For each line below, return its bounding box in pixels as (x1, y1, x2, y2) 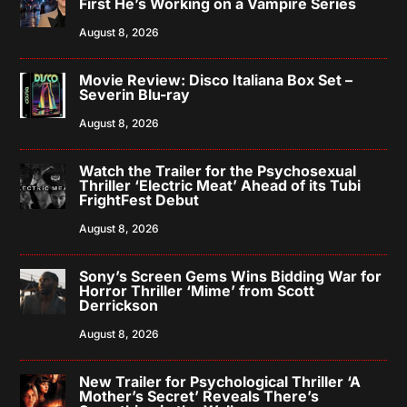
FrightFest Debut (79, 191, 200, 209)
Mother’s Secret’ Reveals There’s (79, 387, 320, 405)
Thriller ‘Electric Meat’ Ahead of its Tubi (79, 176, 362, 194)
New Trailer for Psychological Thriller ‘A (79, 372, 362, 391)
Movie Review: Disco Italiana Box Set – (79, 71, 353, 89)
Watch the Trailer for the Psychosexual (79, 162, 357, 180)
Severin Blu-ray (79, 85, 191, 104)
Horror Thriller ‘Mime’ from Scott (79, 282, 315, 300)
